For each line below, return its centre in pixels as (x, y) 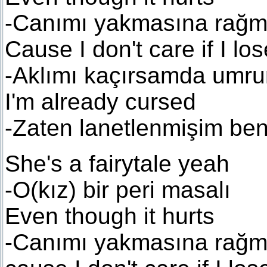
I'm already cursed (100, 102)
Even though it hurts (110, 216)
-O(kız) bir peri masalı (118, 190)
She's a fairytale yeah (117, 164)
